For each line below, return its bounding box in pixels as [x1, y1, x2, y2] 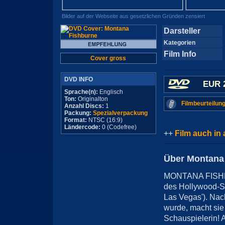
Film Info [163, 50, 196, 58]
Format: [64, 117, 87, 124]
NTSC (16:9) [86, 117, 123, 124]
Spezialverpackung [92, 109, 148, 117]
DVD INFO [64, 76, 93, 83]
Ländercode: [64, 124, 100, 131]
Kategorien [163, 39, 195, 46]
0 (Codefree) [100, 124, 137, 131]
